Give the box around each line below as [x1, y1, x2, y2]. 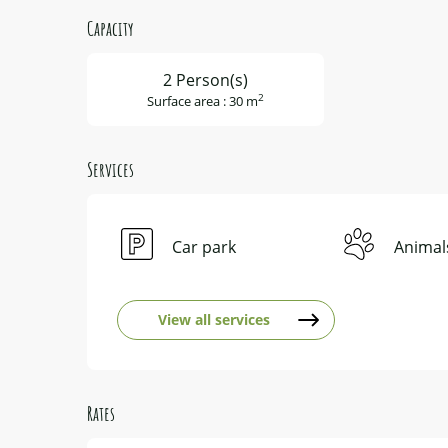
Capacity [87, 15, 135, 41]
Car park [172, 235, 237, 258]
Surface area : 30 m [146, 91, 258, 110]
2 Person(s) [162, 68, 248, 91]
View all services [158, 309, 271, 329]
